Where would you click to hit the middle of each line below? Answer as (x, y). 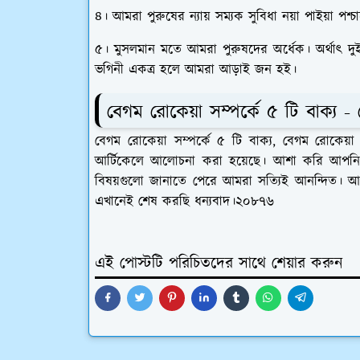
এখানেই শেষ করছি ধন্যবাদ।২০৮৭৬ (184, 201)
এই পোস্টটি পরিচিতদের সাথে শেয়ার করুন (219, 263)
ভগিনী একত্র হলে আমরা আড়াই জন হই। (196, 70)
